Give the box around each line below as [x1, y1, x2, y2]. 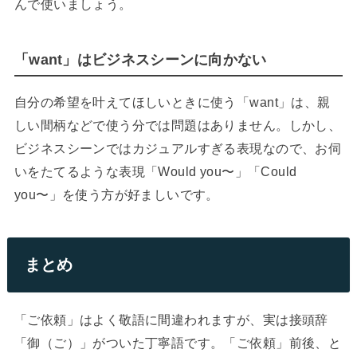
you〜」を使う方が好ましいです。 [14, 186, 219, 202]
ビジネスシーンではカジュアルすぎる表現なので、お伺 [14, 140, 342, 155]
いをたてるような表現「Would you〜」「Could [14, 163, 297, 178]
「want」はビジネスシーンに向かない [14, 51, 267, 68]
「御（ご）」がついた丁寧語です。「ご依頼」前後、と [14, 335, 342, 350]
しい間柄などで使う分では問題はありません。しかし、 [14, 117, 342, 132]
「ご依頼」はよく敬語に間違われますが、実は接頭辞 [14, 312, 328, 327]
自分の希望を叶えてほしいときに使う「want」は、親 [14, 94, 331, 109]
